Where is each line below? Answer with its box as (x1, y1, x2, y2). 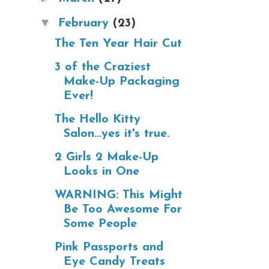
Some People (64, 217, 137, 230)
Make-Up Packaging (64, 75, 180, 88)
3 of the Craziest (55, 61, 151, 73)
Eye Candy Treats (64, 255, 165, 268)
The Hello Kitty (55, 113, 141, 125)
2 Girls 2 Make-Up (55, 151, 159, 163)
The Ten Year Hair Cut (55, 37, 182, 50)
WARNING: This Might (55, 189, 183, 201)
